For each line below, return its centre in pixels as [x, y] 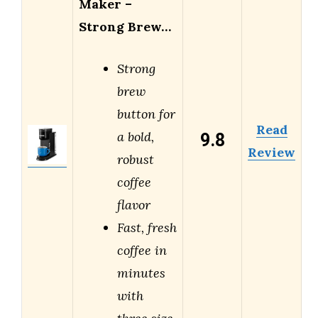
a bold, [136, 137]
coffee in [142, 251]
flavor [134, 205]
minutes [141, 273]
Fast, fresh [147, 228]
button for [146, 114]
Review [272, 153]
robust [136, 160]
